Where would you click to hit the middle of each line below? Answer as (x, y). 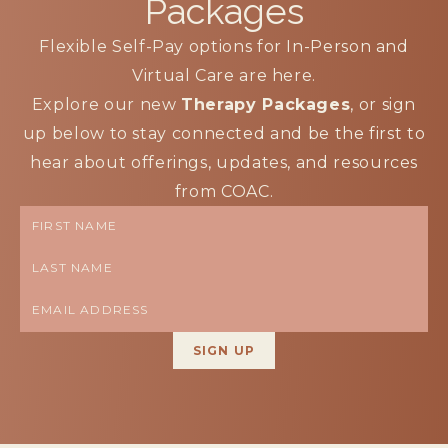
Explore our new (106, 104)
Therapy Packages (266, 104)
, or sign (383, 104)
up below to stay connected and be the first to (224, 133)
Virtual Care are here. (224, 75)
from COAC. (224, 191)
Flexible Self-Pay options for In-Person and (224, 46)
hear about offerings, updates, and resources (224, 162)
